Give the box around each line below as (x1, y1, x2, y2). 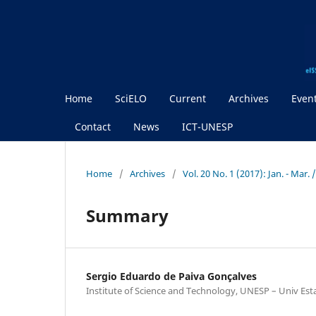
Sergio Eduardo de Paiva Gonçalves (86, 269, 257, 283)
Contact (75, 119, 111, 133)
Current (169, 91, 206, 105)
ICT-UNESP (182, 119, 233, 133)
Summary (86, 203, 169, 227)
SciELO (115, 91, 147, 105)
